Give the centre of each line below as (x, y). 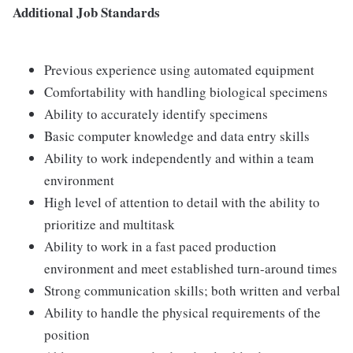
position (67, 334)
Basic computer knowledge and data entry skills (177, 136)
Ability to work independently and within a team (179, 158)
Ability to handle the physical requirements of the (182, 312)
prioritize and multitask (110, 224)
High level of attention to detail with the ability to (182, 202)
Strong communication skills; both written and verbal (192, 290)
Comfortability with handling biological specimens (186, 92)
